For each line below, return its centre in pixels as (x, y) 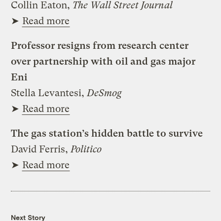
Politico (86, 149)
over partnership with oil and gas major (103, 61)
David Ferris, (41, 149)
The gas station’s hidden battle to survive (107, 133)
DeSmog (105, 93)
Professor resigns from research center (100, 45)
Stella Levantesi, (49, 93)
